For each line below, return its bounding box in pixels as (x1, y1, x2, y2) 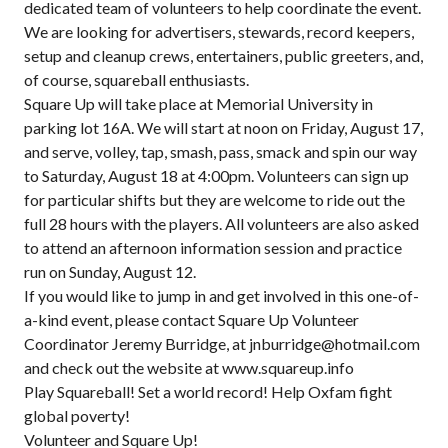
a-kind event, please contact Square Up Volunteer (24, 310, 359, 329)
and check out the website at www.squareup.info (24, 358, 354, 377)
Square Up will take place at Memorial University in (24, 94, 373, 113)
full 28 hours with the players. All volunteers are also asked (24, 214, 419, 233)
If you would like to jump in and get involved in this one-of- (24, 286, 419, 305)
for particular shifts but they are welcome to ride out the (24, 190, 405, 209)
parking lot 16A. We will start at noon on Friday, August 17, (24, 118, 423, 137)
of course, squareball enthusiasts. (24, 70, 249, 89)
